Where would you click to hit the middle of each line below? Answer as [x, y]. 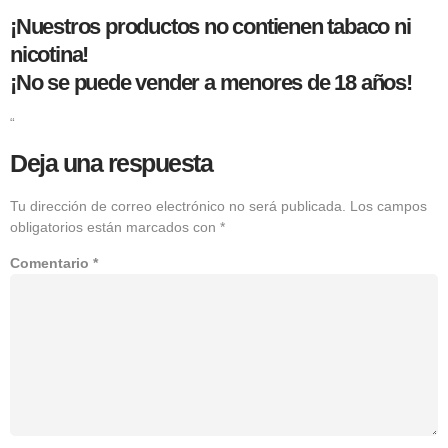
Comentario [51, 263]
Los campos [388, 205]
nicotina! [49, 54]
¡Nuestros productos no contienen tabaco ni [210, 26]
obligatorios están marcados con [115, 226]
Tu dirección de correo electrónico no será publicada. [178, 205]
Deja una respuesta [111, 162]
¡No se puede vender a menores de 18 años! [211, 82]
